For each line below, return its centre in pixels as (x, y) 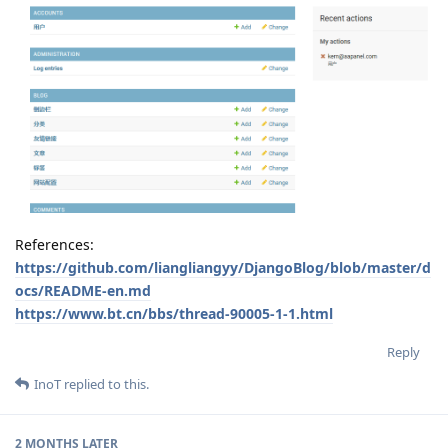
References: (54, 379)
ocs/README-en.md (83, 425)
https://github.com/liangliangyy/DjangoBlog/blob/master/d (223, 402)
